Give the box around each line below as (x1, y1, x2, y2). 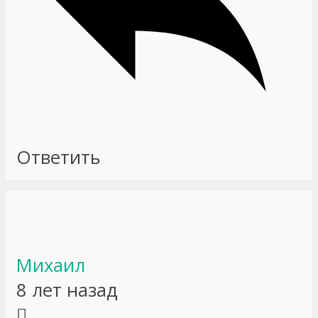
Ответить (16, 144, 101, 170)
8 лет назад (16, 277, 118, 302)
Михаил (16, 252, 85, 278)
